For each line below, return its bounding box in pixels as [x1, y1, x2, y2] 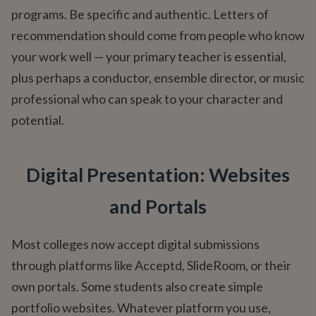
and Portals [109, 195, 207, 218]
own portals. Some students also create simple [11, 279, 263, 294]
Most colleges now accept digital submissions [11, 236, 260, 252]
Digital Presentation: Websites [26, 163, 290, 186]
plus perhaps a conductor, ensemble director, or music [11, 70, 305, 85]
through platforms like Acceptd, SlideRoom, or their [11, 257, 291, 273]
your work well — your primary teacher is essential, [11, 49, 286, 64]
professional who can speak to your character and [11, 91, 283, 107]
